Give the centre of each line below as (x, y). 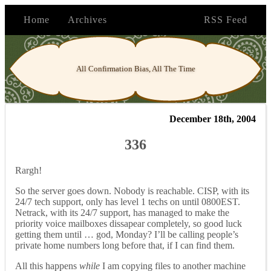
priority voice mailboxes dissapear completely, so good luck (129, 223)
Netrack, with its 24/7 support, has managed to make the (122, 212)
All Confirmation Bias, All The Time (135, 69)
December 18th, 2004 (213, 119)
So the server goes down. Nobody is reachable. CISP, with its (132, 191)
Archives (87, 20)
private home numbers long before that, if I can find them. (125, 245)
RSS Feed (226, 20)
